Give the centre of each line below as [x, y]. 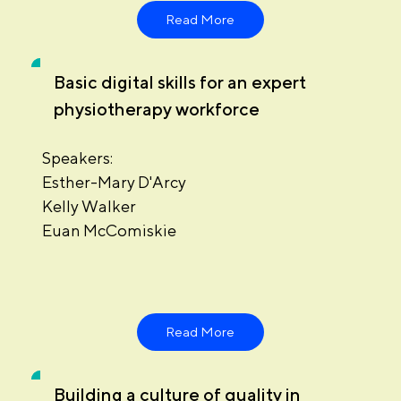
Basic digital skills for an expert [179, 81]
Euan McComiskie [109, 230]
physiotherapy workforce [156, 108]
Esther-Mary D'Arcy [114, 182]
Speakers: [77, 158]
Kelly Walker [89, 206]
